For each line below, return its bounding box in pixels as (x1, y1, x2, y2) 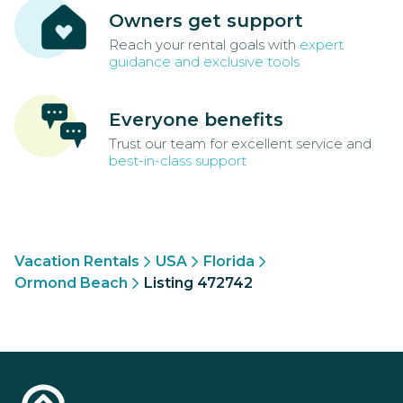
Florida (203, 253, 255, 271)
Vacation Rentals (14, 253, 139, 271)
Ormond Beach (14, 274, 128, 292)
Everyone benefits (109, 109, 283, 131)
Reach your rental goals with (109, 36, 300, 54)
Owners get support (109, 10, 303, 32)
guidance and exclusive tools (109, 53, 300, 71)
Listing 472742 (144, 274, 253, 292)
